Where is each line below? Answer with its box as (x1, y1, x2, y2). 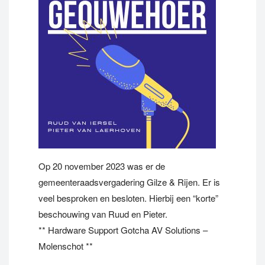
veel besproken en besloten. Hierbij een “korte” (38, 192, 218, 204)
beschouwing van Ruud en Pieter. (38, 208, 167, 220)
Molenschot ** (38, 240, 93, 252)
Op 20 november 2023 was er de (38, 160, 165, 172)
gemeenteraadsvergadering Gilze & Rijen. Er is (38, 176, 220, 188)
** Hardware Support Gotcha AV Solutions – (38, 224, 208, 236)
